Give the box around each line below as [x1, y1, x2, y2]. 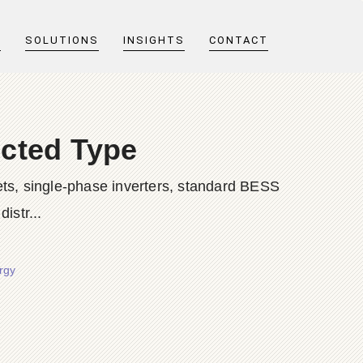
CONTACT [209, 34, 268, 46]
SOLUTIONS [25, 34, 99, 46]
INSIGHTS [123, 34, 185, 46]
